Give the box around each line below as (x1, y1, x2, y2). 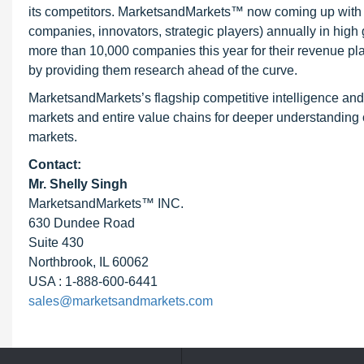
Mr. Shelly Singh (28, 177, 128, 191)
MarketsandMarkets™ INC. (28, 197, 184, 210)
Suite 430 (28, 236, 84, 249)
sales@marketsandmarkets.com (28, 294, 213, 308)
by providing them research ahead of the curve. (28, 63, 297, 77)
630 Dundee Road (28, 216, 135, 230)
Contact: (28, 158, 81, 171)
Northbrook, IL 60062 (28, 255, 149, 269)
